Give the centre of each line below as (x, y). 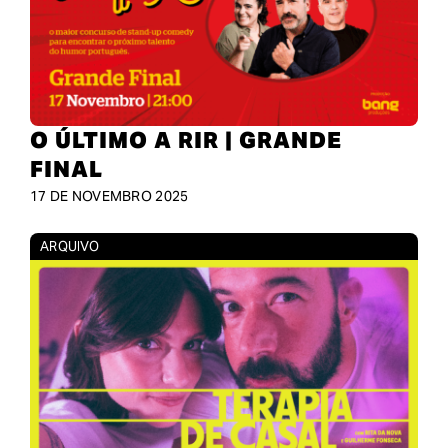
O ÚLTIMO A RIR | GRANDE (185, 139)
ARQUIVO (69, 246)
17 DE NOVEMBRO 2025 (109, 195)
